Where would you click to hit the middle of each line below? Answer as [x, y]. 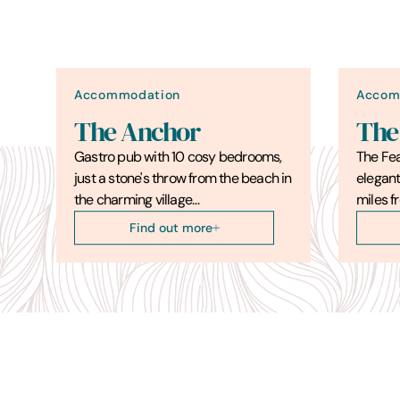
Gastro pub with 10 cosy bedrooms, [178, 156]
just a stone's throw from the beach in [183, 178]
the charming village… [137, 199]
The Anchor [137, 132]
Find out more [171, 227]
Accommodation [128, 94]
